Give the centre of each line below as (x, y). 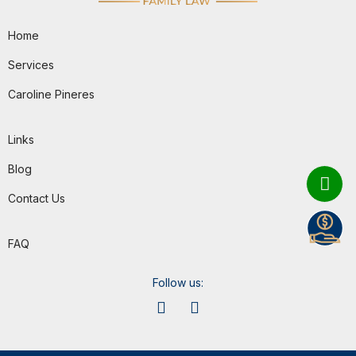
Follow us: (178, 282)
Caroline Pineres (51, 94)
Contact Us (37, 198)
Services (31, 64)
